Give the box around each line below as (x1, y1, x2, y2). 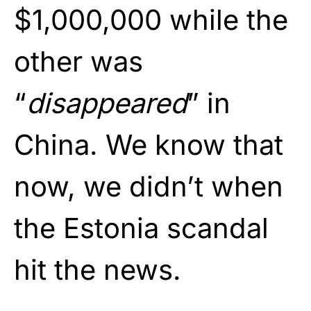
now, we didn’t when (14, 169, 283, 203)
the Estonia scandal (14, 210, 269, 245)
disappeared (26, 85, 187, 120)
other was (14, 44, 143, 78)
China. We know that (14, 127, 283, 162)
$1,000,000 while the (14, 2, 288, 37)
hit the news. (14, 252, 181, 287)
